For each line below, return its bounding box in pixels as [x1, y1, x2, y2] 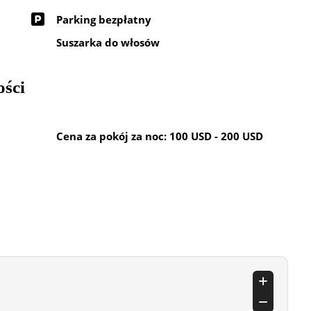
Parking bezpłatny [56, 12, 151, 26]
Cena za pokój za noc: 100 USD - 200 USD [56, 128, 263, 143]
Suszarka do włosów [56, 35, 160, 50]
